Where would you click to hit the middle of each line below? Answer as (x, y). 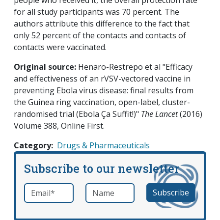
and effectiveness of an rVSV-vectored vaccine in (102, 79)
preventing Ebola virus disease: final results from (104, 91)
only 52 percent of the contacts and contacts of (100, 36)
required (63, 189)
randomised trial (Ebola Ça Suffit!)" (77, 114)
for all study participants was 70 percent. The (96, 12)
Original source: (45, 67)
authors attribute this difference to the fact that (102, 24)
